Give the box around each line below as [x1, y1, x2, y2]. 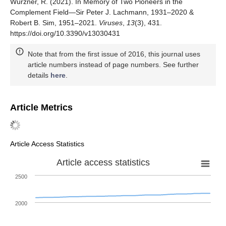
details [28, 71, 50, 79]
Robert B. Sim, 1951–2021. [10, 18, 99, 27]
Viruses [99, 18, 123, 27]
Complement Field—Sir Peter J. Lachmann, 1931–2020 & [10, 8, 194, 16]
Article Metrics [10, 102, 73, 112]
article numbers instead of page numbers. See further [28, 60, 199, 69]
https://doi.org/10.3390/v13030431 [10, 29, 120, 37]
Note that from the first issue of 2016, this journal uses [28, 49, 200, 58]
